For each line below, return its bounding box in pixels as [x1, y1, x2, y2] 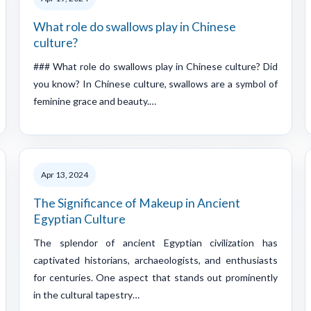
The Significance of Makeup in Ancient [33, 195, 240, 210]
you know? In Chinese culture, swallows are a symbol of [33, 77, 278, 90]
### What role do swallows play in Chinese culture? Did [33, 60, 278, 72]
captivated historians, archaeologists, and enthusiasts [33, 253, 278, 266]
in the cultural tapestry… [33, 288, 140, 301]
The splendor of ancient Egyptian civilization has [33, 236, 278, 249]
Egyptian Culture [33, 211, 126, 226]
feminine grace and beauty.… [33, 94, 156, 107]
